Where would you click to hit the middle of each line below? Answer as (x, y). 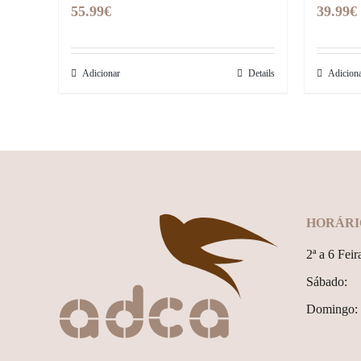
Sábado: (327, 282)
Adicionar (101, 73)
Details (261, 73)
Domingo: (332, 309)
